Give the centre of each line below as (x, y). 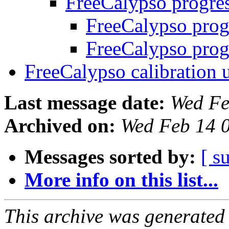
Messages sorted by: (110, 157)
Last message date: (85, 103)
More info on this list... (121, 180)
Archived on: (60, 126)
